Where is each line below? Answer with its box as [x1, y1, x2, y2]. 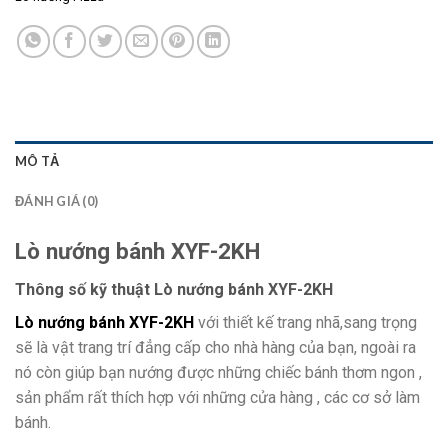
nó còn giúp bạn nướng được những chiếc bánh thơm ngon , [15, 362, 422, 382]
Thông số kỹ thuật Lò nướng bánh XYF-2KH [15, 279, 333, 299]
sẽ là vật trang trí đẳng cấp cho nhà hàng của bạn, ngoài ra [15, 337, 416, 357]
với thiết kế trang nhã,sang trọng [194, 312, 417, 332]
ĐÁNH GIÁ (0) [15, 192, 99, 209]
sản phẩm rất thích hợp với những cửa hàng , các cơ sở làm [15, 387, 420, 407]
